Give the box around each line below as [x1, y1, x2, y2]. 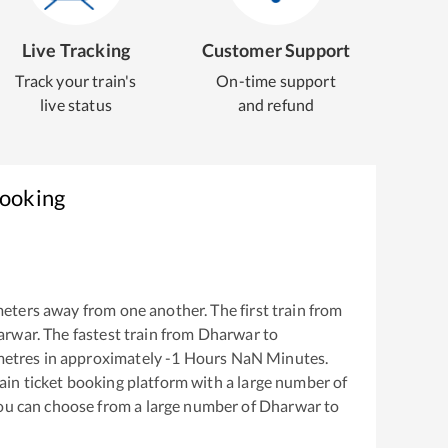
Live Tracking [21, 39, 131, 61]
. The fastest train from [36, 323, 198, 343]
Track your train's [15, 71, 137, 90]
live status [40, 95, 112, 114]
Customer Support [201, 39, 351, 61]
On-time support [216, 71, 336, 90]
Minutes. [262, 347, 329, 367]
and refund [237, 95, 315, 114]
